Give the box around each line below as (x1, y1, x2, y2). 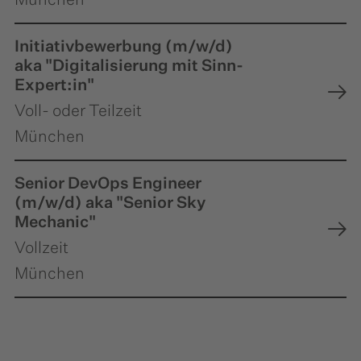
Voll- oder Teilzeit (15, 102, 142, 119)
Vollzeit (15, 239, 68, 256)
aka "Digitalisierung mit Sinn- (15, 57, 243, 74)
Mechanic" (15, 214, 96, 230)
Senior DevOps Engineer (15, 175, 201, 192)
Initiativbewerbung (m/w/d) (15, 38, 233, 55)
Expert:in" (15, 77, 94, 93)
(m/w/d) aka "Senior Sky (15, 194, 205, 211)
